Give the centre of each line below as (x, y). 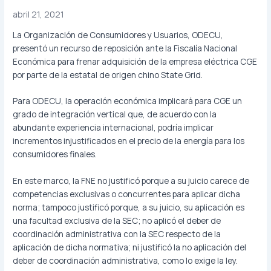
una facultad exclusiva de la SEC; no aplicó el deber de (117, 221)
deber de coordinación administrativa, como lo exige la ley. (126, 261)
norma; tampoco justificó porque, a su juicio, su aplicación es (129, 207)
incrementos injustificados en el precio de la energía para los (129, 141)
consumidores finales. (55, 154)
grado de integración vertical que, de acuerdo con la (115, 114)
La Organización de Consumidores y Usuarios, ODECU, (118, 34)
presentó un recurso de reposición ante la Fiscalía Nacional (125, 48)
